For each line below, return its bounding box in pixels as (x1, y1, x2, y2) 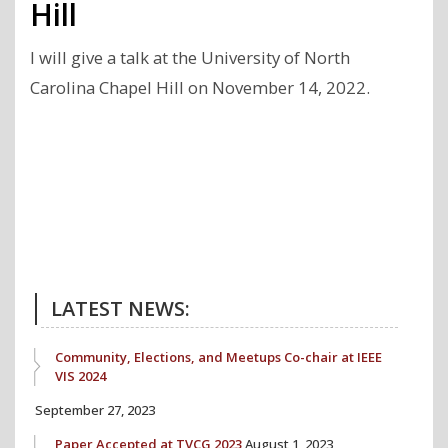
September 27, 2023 (35, 400, 155, 419)
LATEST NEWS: (51, 294, 190, 322)
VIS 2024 (55, 366, 106, 385)
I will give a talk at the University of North (30, 45, 350, 69)
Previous (51, 200, 109, 220)
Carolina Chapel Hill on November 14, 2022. (30, 75, 370, 99)
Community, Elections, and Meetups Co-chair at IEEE (55, 347, 382, 366)
